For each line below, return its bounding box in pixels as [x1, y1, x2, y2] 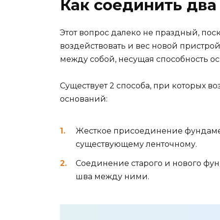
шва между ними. [76, 171, 149, 181]
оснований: [60, 94, 108, 104]
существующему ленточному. [76, 139, 197, 149]
